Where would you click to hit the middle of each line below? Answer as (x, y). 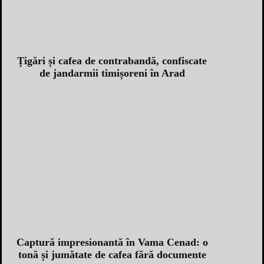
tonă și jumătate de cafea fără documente (112, 254)
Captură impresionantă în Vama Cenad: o (112, 242)
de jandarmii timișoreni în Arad (112, 73)
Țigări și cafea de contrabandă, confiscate (112, 60)
